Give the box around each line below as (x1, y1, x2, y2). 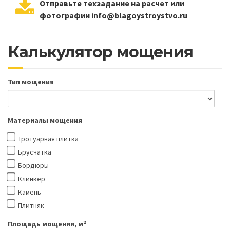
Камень (18, 187, 41, 197)
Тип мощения (8, 77, 54, 87)
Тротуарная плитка (18, 134, 79, 144)
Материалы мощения (8, 116, 82, 125)
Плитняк (18, 201, 44, 210)
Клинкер (18, 174, 45, 184)
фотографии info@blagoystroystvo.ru (40, 10, 187, 21)
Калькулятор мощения (8, 43, 194, 62)
